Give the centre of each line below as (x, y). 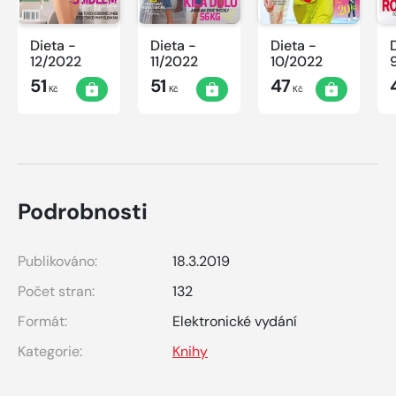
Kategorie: (50, 352)
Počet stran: (56, 292)
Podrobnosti (83, 212)
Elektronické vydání (235, 322)
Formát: (42, 322)
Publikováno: (57, 262)
